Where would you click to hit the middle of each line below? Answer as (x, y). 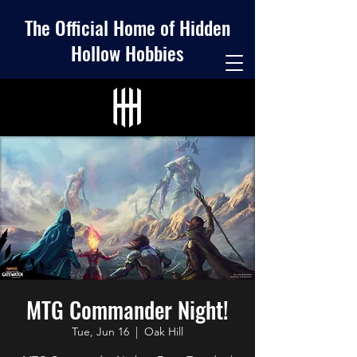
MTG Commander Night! (127, 310)
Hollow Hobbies (127, 53)
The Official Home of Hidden (127, 27)
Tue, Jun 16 (100, 331)
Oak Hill (164, 331)
